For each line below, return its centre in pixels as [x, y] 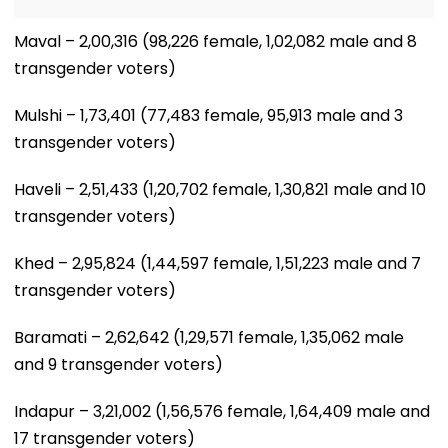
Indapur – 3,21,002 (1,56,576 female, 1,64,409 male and [222, 411]
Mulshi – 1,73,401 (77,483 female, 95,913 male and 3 [208, 115]
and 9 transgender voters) [118, 364]
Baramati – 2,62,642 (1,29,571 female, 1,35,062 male [209, 337]
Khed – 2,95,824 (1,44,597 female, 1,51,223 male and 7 [217, 263]
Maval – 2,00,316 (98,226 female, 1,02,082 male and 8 [215, 41]
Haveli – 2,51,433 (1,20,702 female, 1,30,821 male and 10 [220, 189]
